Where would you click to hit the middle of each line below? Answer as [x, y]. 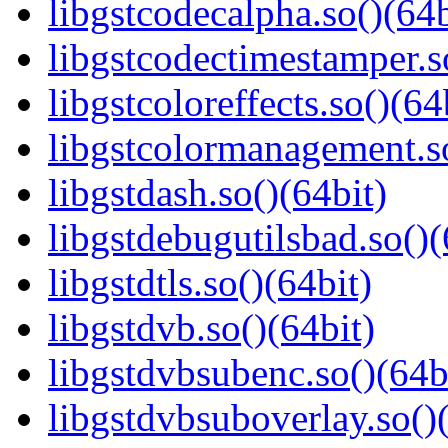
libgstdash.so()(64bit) [217, 193]
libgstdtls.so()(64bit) [210, 283]
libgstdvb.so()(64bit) [211, 328]
